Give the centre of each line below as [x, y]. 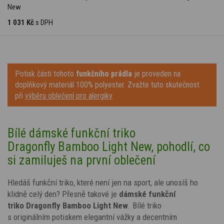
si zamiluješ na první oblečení [81, 160]
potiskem [66, 217]
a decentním [157, 217]
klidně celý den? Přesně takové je [62, 194]
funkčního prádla [104, 73]
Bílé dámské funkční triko [71, 133]
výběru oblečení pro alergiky [68, 95]
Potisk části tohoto [45, 73]
